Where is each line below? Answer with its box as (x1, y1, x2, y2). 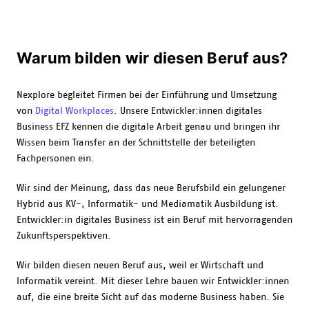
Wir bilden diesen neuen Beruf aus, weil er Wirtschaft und (17, 261, 263, 270)
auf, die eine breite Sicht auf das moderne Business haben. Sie (17, 292, 284, 302)
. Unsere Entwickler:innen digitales (114, 106, 262, 116)
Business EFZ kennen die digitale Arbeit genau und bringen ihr (17, 122, 280, 132)
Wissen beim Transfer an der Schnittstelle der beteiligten (17, 138, 255, 148)
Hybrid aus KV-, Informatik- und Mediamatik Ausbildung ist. (17, 199, 279, 209)
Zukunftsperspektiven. (17, 231, 114, 241)
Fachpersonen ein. (17, 154, 100, 163)
